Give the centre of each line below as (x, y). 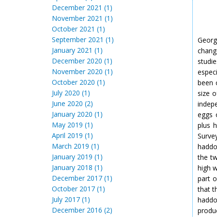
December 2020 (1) (82, 61)
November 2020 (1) (82, 71)
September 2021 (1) (83, 39)
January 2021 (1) (77, 50)
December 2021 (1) (82, 8)
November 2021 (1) (82, 18)
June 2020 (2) (72, 103)
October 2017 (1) (78, 189)
